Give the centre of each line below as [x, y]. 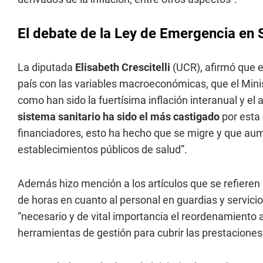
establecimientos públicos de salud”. [102, 149]
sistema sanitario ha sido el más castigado [119, 117]
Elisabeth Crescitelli [122, 67]
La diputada [45, 67]
